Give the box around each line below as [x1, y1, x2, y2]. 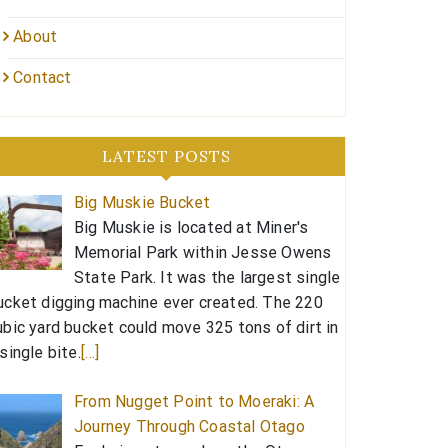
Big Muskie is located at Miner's [74, 217, 309, 237]
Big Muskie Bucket [74, 192, 211, 212]
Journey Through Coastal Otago [74, 416, 305, 436]
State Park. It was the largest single [74, 267, 341, 287]
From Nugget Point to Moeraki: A [74, 391, 315, 411]
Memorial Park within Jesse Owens [74, 242, 332, 262]
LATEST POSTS [101, 145, 231, 166]
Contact [13, 67, 72, 87]
